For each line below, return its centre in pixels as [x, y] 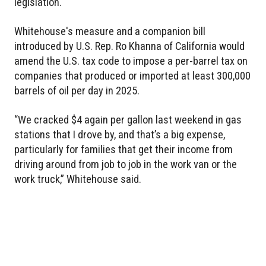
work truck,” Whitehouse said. [78, 179]
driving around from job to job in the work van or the [126, 164]
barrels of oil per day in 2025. [77, 91]
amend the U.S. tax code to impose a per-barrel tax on [131, 61]
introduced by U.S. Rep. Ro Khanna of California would [129, 46]
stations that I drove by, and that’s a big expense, [120, 135]
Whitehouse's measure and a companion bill [110, 31]
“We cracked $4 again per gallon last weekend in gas [128, 120]
